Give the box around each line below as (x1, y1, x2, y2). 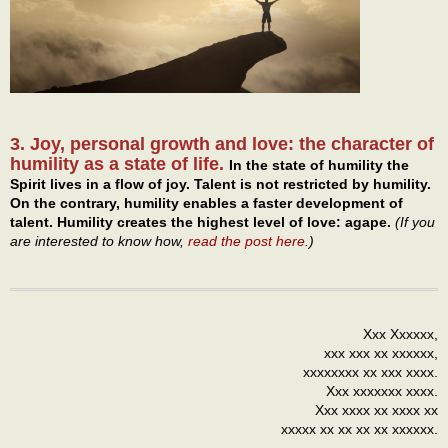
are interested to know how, (10, 232, 188, 249)
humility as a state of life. (10, 153, 229, 174)
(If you (395, 213, 435, 230)
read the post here (188, 232, 305, 249)
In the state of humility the (229, 156, 409, 173)
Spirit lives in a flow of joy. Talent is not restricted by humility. (10, 175, 431, 192)
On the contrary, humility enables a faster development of (10, 194, 403, 211)
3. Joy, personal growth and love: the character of (10, 133, 434, 154)
